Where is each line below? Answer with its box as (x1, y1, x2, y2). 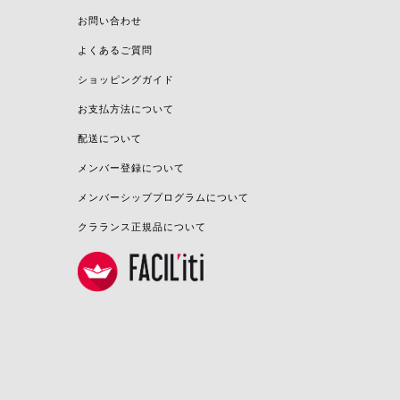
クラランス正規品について (78, 221, 206, 233)
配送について (78, 132, 142, 145)
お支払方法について (78, 103, 174, 115)
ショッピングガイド (78, 73, 174, 86)
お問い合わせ (78, 14, 142, 27)
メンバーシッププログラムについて (78, 191, 249, 204)
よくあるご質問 (78, 44, 153, 56)
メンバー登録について (78, 162, 185, 174)
